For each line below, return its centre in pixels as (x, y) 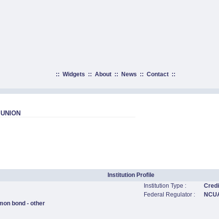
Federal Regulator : (169, 195)
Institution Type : (165, 186)
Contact (157, 74)
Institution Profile (131, 175)
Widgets (74, 74)
